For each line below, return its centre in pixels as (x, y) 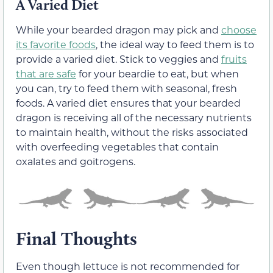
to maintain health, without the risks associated (132, 132)
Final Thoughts (76, 238)
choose (239, 30)
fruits (234, 59)
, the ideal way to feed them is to (175, 44)
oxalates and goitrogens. (76, 161)
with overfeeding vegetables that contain (117, 147)
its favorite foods (56, 44)
